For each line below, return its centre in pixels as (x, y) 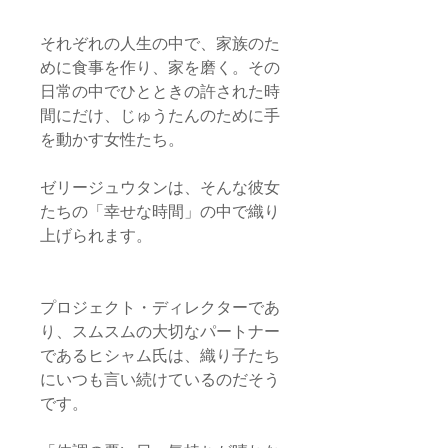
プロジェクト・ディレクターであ (160, 307)
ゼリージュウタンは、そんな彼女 (160, 187)
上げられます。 (96, 235)
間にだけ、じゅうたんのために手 (160, 115)
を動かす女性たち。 (112, 139)
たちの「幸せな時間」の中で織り (160, 211)
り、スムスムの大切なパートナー (160, 331)
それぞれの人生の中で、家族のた (160, 43)
